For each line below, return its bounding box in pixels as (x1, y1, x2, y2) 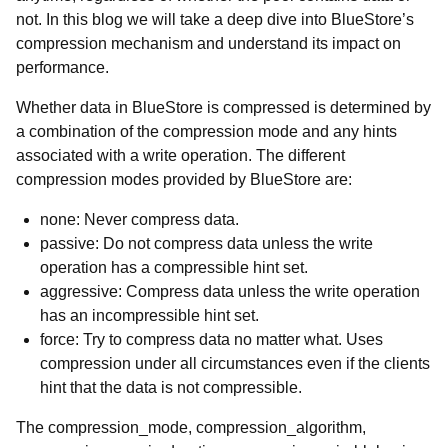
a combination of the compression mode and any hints (16, 123, 397, 140)
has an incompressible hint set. (40, 307, 259, 324)
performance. (16, 59, 109, 76)
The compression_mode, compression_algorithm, (16, 419, 366, 436)
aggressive (40, 283, 118, 300)
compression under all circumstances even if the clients (40, 355, 430, 372)
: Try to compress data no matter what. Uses (75, 331, 383, 348)
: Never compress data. (76, 211, 239, 228)
